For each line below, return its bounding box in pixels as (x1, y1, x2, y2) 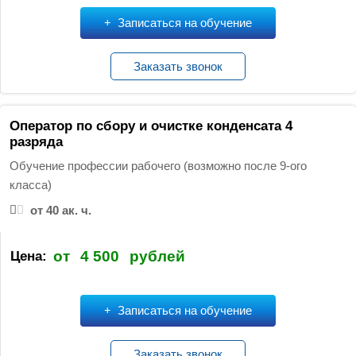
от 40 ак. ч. (29, 203, 91, 217)
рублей (129, 248, 185, 265)
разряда (9, 133, 63, 149)
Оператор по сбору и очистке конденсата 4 (9, 118, 292, 133)
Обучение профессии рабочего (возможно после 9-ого (9, 158, 307, 172)
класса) (9, 177, 52, 192)
